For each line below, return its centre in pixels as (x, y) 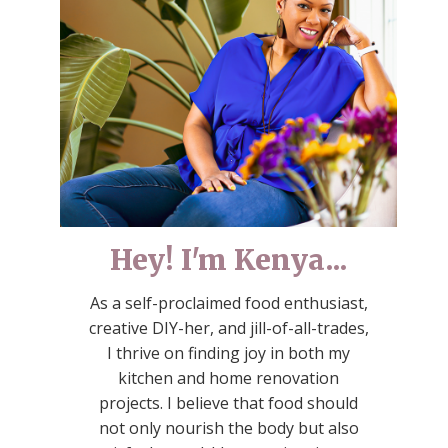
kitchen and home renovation (229, 378)
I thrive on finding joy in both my (229, 353)
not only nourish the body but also (228, 428)
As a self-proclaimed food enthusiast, (228, 303)
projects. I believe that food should (229, 403)
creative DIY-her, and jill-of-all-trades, (228, 328)
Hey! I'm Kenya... (229, 260)
